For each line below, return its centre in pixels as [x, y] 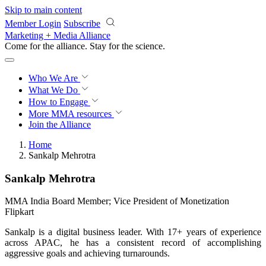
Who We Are [54, 78]
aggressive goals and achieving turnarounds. [87, 254]
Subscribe [82, 23]
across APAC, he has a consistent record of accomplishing [133, 243]
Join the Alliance [60, 124]
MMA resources [80, 114]
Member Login [33, 23]
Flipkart [19, 212]
